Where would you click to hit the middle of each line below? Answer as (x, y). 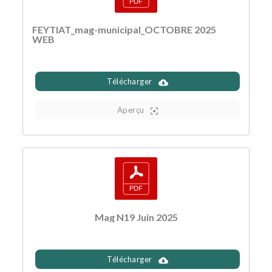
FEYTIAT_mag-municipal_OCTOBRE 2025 (124, 30)
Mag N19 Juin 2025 (136, 217)
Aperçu (131, 110)
